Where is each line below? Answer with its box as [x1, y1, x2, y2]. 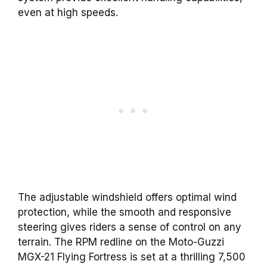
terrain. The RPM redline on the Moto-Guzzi [18, 236, 224, 249]
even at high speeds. [18, 6, 118, 18]
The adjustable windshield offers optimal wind [18, 191, 237, 204]
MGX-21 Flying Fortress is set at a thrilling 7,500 [18, 251, 246, 263]
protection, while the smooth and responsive [18, 206, 231, 219]
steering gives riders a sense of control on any [18, 221, 241, 234]
